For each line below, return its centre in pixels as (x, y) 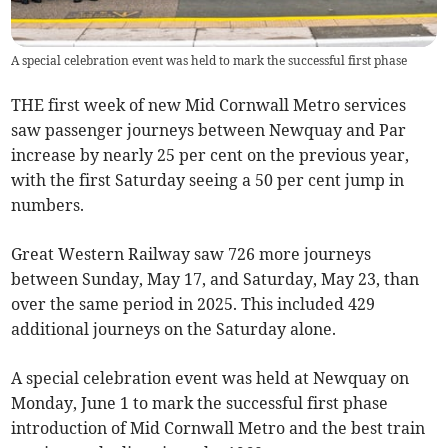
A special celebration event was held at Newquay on (210, 378)
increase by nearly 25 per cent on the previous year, (210, 155)
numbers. (48, 205)
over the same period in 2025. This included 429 (193, 304)
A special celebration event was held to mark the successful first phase (209, 61)
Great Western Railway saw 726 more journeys (191, 254)
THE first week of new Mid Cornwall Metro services (209, 105)
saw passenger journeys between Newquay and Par (209, 130)
